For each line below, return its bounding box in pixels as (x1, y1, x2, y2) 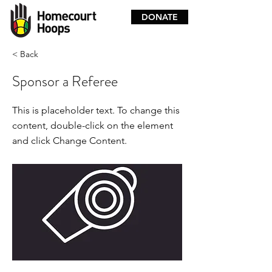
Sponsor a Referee (12, 71, 118, 92)
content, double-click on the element (12, 120, 173, 131)
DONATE (141, 12, 178, 22)
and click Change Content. (12, 135, 127, 146)
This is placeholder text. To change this (12, 104, 180, 116)
